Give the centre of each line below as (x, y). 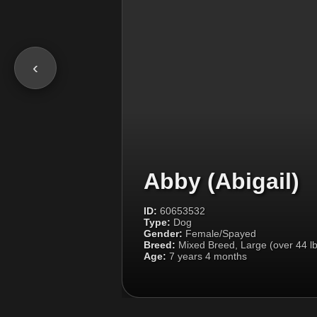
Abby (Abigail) (221, 181)
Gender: (163, 233)
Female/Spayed (219, 233)
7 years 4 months (207, 256)
